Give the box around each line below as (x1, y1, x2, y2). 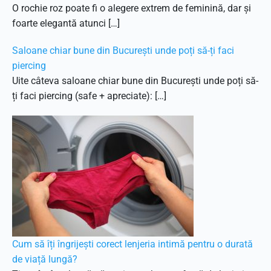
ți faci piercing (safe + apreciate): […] (12, 90, 166, 102)
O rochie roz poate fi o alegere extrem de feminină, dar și (12, 2, 251, 14)
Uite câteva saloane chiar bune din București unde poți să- (12, 75, 258, 87)
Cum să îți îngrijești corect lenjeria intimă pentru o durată (12, 238, 253, 250)
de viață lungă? (12, 253, 77, 265)
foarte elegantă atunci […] (12, 18, 120, 29)
